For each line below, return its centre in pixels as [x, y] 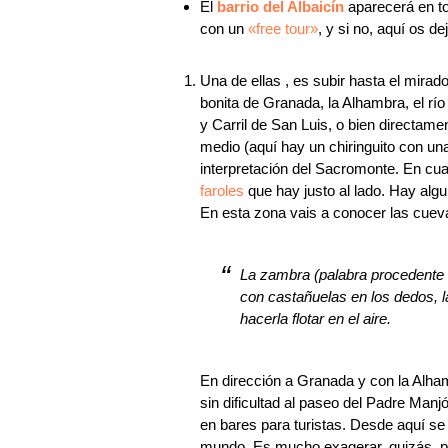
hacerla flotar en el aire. [315, 318]
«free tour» [283, 28]
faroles [222, 190]
